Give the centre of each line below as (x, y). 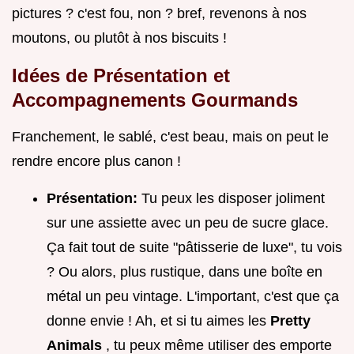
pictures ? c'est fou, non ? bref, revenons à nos (159, 14)
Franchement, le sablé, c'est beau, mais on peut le (170, 137)
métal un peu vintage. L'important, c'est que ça (193, 297)
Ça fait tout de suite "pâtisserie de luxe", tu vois (194, 248)
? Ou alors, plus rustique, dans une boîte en (185, 272)
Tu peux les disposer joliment (233, 199)
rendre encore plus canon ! (96, 162)
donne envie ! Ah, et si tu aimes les (158, 321)
